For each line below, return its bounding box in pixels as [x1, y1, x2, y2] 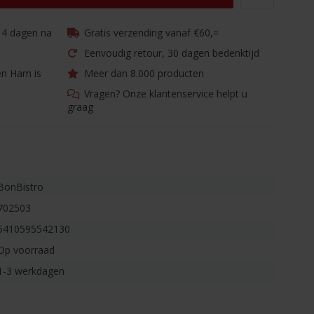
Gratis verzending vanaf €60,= [81, 26, 219, 39]
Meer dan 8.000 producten [81, 67, 204, 80]
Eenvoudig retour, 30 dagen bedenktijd [81, 46, 259, 60]
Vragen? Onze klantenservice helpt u [81, 87, 247, 100]
